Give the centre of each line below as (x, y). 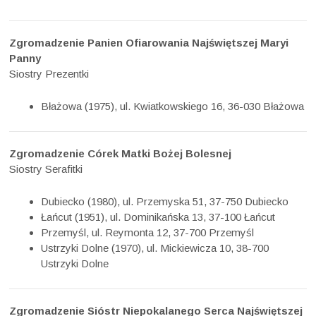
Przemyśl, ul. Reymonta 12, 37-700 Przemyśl (148, 233)
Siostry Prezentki (49, 73)
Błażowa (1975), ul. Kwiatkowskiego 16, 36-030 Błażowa (173, 107)
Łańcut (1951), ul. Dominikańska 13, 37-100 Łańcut (158, 217)
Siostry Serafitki (46, 169)
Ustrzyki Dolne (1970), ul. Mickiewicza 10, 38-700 (155, 248)
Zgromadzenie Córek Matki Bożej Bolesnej (121, 154)
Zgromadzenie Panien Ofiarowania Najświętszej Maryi (149, 42)
